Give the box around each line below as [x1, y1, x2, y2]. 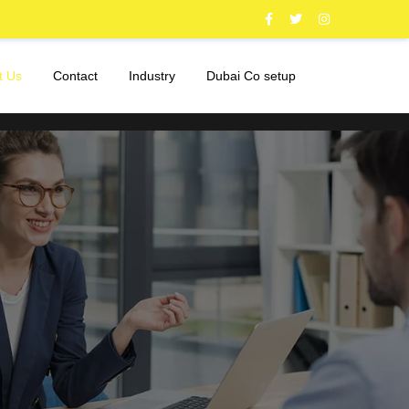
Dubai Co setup [205, 68, 296, 83]
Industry [128, 68, 175, 83]
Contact [52, 68, 98, 83]
